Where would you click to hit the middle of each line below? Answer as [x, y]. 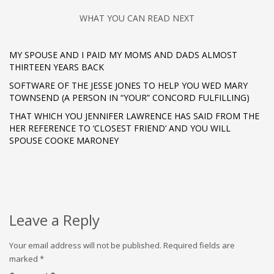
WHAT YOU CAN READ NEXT [137, 18]
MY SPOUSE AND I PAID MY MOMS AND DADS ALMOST [123, 55]
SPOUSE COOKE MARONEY [64, 140]
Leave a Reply [54, 220]
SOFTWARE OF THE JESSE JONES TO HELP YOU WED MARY [128, 85]
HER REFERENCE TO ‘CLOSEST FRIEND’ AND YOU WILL [120, 128]
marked [24, 259]
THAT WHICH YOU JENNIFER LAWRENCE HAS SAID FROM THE [134, 116]
